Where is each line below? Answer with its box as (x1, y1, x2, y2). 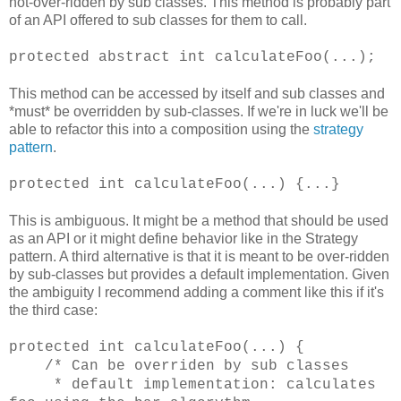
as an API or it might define (9, 231, 182, 247)
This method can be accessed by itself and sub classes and (9, 86, 385, 102)
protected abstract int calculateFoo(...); (9, 49, 376, 66)
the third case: (9, 303, 98, 319)
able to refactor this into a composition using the (9, 122, 313, 138)
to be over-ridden (278, 249, 389, 265)
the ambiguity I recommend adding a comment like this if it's (9, 285, 384, 301)
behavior (182, 231, 237, 247)
